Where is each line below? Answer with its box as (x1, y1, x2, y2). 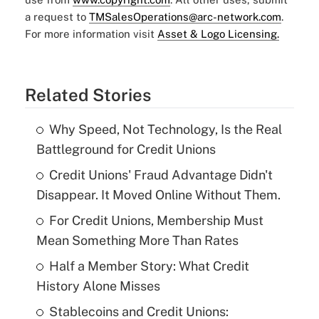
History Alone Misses (36, 278, 160, 294)
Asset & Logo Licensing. (157, 28, 279, 41)
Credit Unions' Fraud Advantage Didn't (48, 167, 273, 183)
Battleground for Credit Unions (36, 142, 216, 157)
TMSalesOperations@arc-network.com (88, 11, 281, 23)
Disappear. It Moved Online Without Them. (36, 187, 281, 203)
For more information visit (24, 28, 157, 41)
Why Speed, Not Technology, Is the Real (48, 122, 282, 137)
